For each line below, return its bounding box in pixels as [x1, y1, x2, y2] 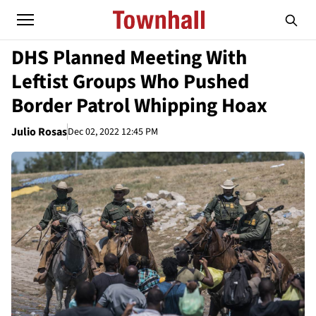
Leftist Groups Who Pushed [11, 68, 249, 96]
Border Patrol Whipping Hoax [11, 92, 267, 120]
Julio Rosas [11, 124, 67, 140]
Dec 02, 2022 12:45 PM [68, 124, 158, 139]
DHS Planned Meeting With [11, 44, 247, 72]
